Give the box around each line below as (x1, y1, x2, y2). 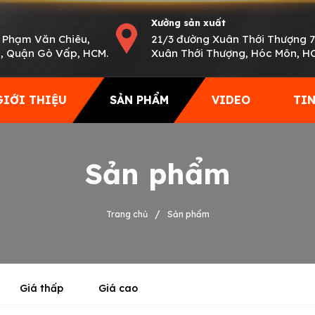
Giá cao (98, 281, 138, 295)
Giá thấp (20, 281, 63, 295)
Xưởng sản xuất (150, 16, 226, 28)
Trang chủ (105, 209, 148, 220)
